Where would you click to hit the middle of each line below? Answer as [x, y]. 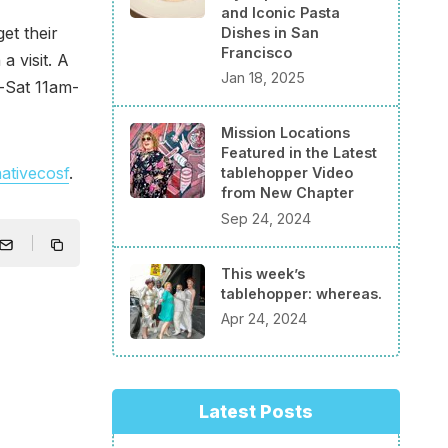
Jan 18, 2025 [263, 78]
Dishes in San [270, 32]
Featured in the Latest [299, 153]
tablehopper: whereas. [301, 293]
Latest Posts [256, 411]
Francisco [256, 52]
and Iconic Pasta [280, 12]
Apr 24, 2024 [264, 319]
